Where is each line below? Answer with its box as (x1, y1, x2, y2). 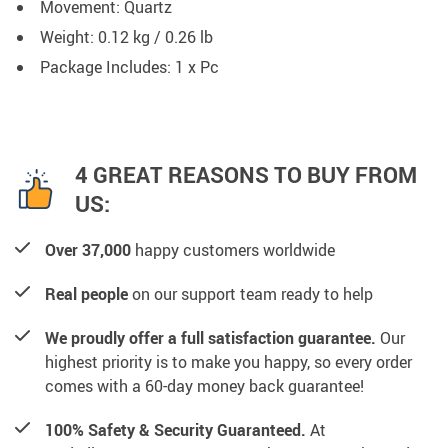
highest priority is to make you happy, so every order (45, 351, 412, 374)
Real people (45, 283, 128, 306)
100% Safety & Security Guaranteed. (45, 419, 306, 442)
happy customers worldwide (131, 239, 335, 262)
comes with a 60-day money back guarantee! (45, 375, 364, 398)
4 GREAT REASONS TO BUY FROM (75, 160, 417, 190)
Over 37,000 (45, 239, 131, 262)
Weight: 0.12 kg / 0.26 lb (40, 26, 213, 49)
